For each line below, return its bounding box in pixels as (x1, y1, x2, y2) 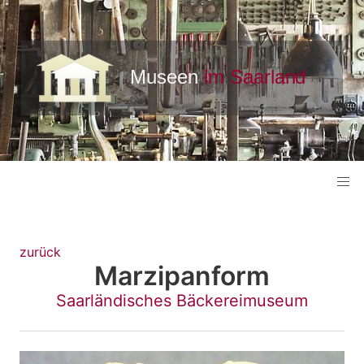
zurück (19, 244, 61, 261)
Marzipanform (94, 260, 270, 292)
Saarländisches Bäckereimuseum (56, 291, 308, 311)
